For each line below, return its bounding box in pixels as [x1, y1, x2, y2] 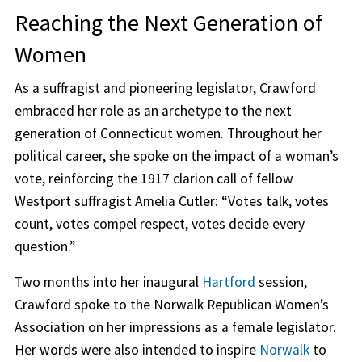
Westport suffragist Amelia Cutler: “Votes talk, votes [14, 192, 329, 210]
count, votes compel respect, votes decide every [14, 214, 305, 233]
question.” [14, 237, 75, 255]
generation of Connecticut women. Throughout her [14, 124, 322, 142]
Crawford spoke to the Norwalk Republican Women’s [14, 295, 329, 314]
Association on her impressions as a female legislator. [14, 318, 336, 336]
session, [255, 272, 307, 291]
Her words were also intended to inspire [14, 340, 259, 359]
